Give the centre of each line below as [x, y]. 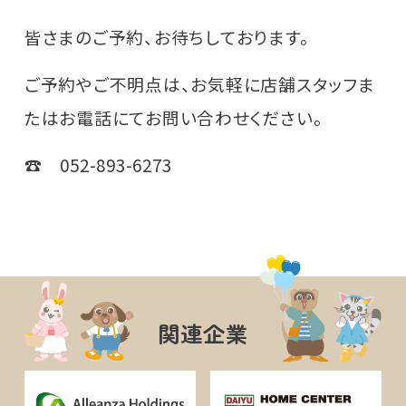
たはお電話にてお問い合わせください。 [174, 117]
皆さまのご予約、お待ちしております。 [167, 36]
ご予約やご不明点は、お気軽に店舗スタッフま [199, 83]
